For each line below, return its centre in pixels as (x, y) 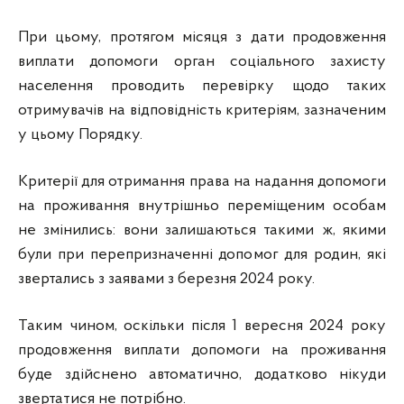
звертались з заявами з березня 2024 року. (166, 279)
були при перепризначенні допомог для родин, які (202, 255)
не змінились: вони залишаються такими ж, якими (202, 230)
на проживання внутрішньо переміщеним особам (202, 206)
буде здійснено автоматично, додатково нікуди (202, 375)
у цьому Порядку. (80, 135)
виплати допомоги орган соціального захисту (202, 62)
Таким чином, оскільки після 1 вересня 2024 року (202, 326)
